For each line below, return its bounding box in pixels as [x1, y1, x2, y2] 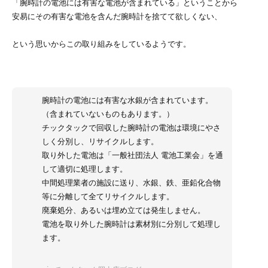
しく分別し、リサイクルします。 [42, 137, 159, 147]
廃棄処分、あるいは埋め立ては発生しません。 [42, 206, 205, 215]
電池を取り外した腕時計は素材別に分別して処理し [42, 220, 221, 229]
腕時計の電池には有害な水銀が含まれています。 [42, 96, 213, 105]
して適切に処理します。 [42, 165, 127, 174]
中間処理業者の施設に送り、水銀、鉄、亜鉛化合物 [42, 178, 221, 188]
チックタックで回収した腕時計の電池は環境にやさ [42, 123, 221, 133]
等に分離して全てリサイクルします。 [42, 192, 174, 202]
